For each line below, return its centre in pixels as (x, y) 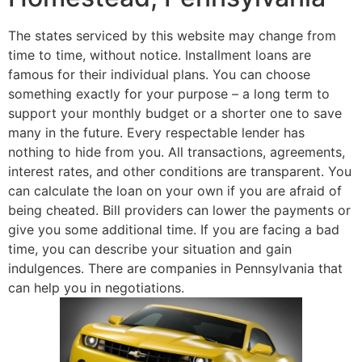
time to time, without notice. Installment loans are (160, 55)
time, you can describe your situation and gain (150, 248)
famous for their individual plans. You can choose (159, 74)
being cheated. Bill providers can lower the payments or (179, 210)
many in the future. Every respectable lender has (156, 132)
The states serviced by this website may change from (172, 35)
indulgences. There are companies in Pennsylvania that (175, 268)
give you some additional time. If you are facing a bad (174, 229)
